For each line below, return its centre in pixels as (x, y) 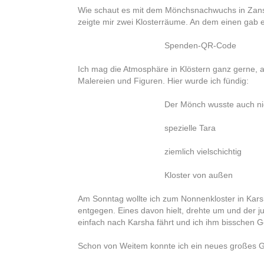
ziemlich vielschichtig (203, 152)
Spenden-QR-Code (200, 46)
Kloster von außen (198, 175)
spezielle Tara (190, 128)
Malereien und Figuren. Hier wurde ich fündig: (163, 81)
